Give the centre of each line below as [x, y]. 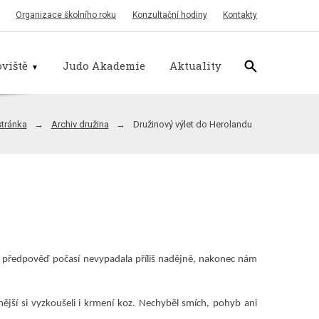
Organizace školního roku [66, 15]
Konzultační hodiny [169, 15]
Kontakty [240, 15]
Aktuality [196, 65]
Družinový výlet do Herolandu [192, 125]
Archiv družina [80, 125]
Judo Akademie [104, 65]
